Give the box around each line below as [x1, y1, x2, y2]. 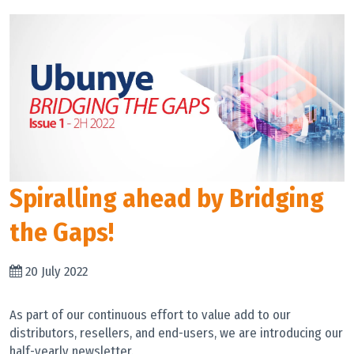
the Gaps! [9, 217, 114, 249]
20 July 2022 [25, 263, 88, 280]
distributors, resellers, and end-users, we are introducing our [9, 325, 343, 341]
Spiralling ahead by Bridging [9, 183, 324, 215]
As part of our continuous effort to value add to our [9, 307, 291, 323]
